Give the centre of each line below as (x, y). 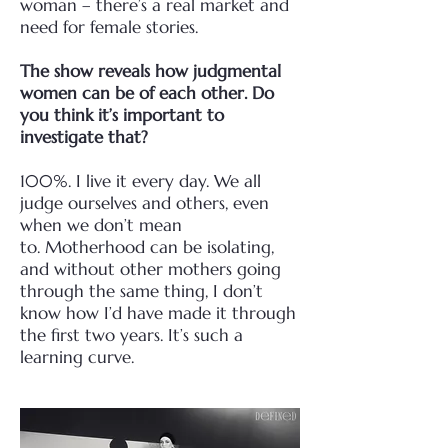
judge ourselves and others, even (144, 203)
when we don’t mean (101, 225)
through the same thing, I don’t (141, 291)
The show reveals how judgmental (150, 71)
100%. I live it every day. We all (140, 181)
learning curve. (77, 357)
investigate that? (84, 137)
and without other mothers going (150, 269)
